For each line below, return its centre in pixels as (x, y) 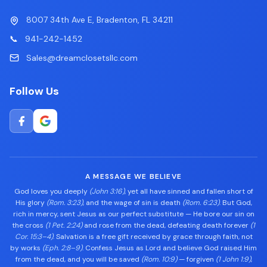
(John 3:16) (107, 191)
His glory (31, 203)
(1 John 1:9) (233, 259)
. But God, (235, 203)
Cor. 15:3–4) (34, 237)
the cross (29, 225)
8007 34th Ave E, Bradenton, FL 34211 (100, 20)
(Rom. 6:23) (201, 203)
